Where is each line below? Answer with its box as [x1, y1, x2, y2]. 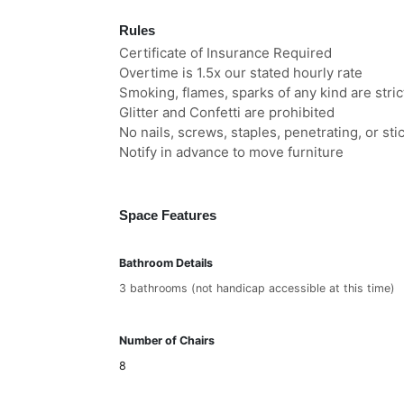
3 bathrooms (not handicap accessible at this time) [119, 281, 395, 295]
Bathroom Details [119, 256, 213, 270]
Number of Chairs [119, 334, 215, 347]
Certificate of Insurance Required [119, 44, 332, 61]
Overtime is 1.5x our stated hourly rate [119, 64, 363, 81]
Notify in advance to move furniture [119, 143, 344, 161]
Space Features [119, 207, 216, 223]
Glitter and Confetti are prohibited [119, 104, 335, 121]
